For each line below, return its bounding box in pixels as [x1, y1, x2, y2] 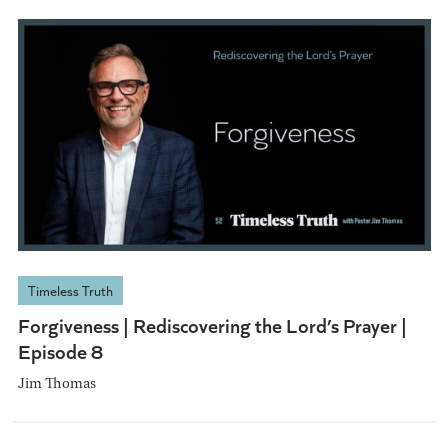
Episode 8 [17, 336, 103, 364]
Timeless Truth [27, 280, 113, 300]
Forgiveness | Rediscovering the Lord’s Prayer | [17, 310, 407, 338]
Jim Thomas [17, 371, 96, 393]
